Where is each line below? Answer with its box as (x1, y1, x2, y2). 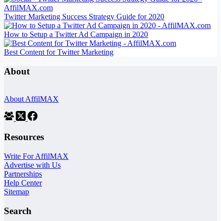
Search (4, 205, 32, 216)
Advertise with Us (4, 161, 61, 170)
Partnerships (4, 170, 42, 179)
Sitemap (4, 187, 29, 196)
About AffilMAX (4, 95, 59, 104)
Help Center (4, 179, 42, 187)
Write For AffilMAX (4, 152, 69, 161)
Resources (4, 132, 44, 143)
